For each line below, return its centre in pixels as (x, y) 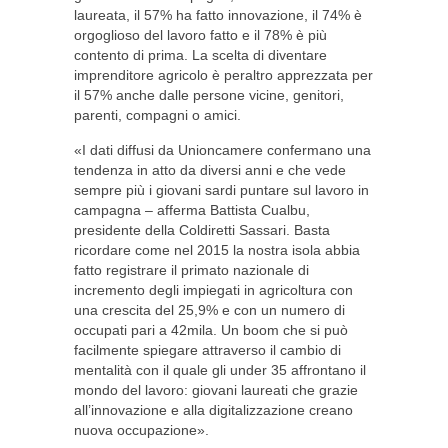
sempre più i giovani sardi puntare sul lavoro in (221, 190)
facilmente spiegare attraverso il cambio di (207, 350)
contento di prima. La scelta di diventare (200, 55)
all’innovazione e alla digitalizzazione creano (213, 410)
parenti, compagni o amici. (157, 115)
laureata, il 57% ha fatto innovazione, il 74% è (218, 15)
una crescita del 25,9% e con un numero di (209, 310)
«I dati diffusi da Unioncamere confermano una (222, 150)
